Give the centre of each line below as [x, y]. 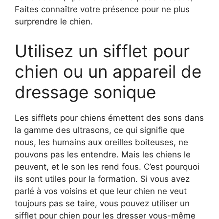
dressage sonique [85, 92]
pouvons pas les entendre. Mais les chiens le [103, 154]
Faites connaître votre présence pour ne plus [102, 10]
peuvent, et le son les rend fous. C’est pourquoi [107, 166]
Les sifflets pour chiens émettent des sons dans [109, 118]
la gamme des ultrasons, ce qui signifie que [100, 130]
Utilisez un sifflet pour [102, 51]
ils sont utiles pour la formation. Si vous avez [102, 179]
